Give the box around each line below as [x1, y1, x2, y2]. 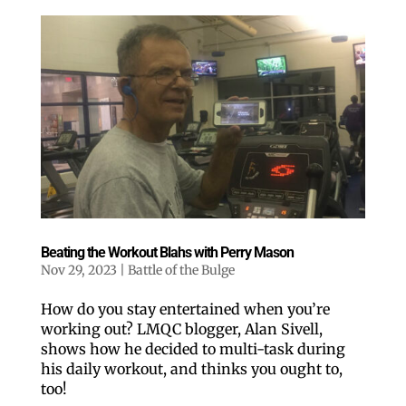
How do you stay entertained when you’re [40, 300, 330, 319]
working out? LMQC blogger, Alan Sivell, [40, 320, 323, 339]
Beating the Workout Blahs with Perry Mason [40, 244, 294, 262]
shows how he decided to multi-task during [40, 340, 345, 359]
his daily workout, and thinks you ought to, [40, 360, 343, 379]
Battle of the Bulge [127, 262, 235, 279]
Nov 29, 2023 [40, 262, 117, 279]
